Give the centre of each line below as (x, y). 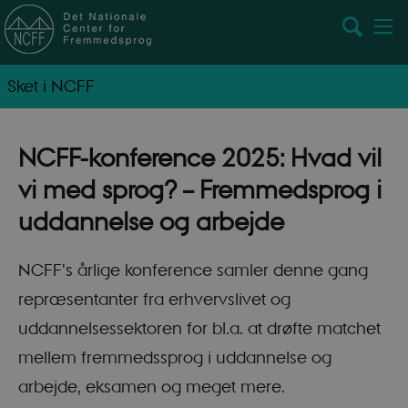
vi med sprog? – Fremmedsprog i (199, 190)
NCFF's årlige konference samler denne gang (193, 270)
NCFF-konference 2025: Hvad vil (199, 158)
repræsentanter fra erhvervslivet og (154, 299)
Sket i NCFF (51, 87)
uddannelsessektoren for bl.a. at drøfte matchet (199, 328)
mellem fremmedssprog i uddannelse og (174, 357)
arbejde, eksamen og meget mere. (151, 386)
